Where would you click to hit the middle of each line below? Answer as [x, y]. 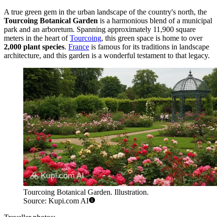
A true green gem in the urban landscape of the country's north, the [105, 12]
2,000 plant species [34, 46]
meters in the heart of [37, 38]
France [79, 46]
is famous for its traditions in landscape [149, 46]
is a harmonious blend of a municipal [155, 20]
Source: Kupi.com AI [56, 201]
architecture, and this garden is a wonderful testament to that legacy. [107, 55]
